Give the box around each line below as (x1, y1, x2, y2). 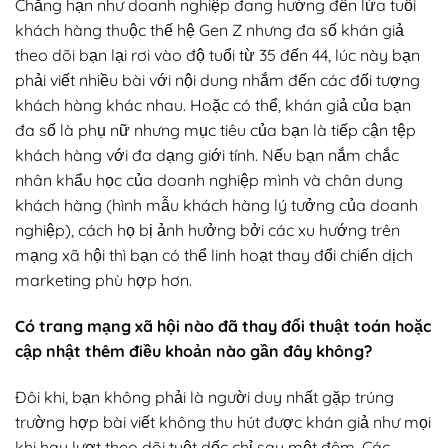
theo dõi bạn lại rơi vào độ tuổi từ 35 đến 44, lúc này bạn (15, 45, 420, 66)
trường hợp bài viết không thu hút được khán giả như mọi (15, 411, 431, 432)
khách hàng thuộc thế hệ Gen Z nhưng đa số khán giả (15, 20, 404, 41)
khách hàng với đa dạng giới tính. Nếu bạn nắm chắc (15, 145, 399, 166)
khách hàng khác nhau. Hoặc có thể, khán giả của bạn (15, 95, 411, 116)
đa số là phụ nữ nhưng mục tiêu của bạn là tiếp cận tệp (15, 120, 416, 141)
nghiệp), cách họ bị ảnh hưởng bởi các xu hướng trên (15, 220, 400, 241)
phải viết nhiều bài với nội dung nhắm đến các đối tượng (15, 70, 420, 91)
